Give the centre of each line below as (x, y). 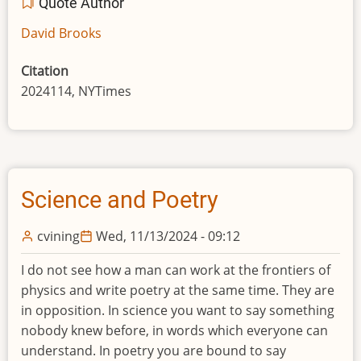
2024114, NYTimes (76, 91)
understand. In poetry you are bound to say (154, 350)
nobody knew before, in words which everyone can (174, 330)
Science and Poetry (120, 199)
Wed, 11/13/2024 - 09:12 (168, 236)
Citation (45, 71)
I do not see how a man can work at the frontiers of (176, 270)
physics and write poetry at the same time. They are (178, 290)
